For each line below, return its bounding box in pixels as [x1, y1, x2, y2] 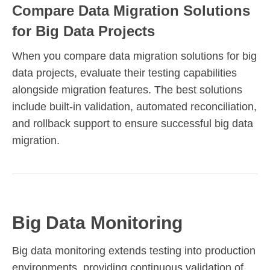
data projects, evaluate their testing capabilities [12, 66, 237, 79]
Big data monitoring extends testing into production [12, 244, 256, 257]
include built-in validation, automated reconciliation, [12, 100, 257, 113]
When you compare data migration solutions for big [12, 49, 257, 62]
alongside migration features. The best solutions [12, 83, 242, 96]
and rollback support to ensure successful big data [12, 117, 253, 130]
